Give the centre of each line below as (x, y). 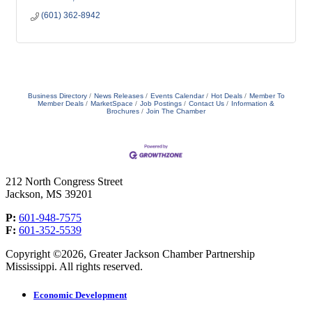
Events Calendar (177, 96)
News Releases (118, 96)
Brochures (123, 111)
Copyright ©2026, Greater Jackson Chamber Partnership (130, 253)
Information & (253, 104)
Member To (267, 96)
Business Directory (57, 96)
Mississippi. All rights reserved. (74, 266)
